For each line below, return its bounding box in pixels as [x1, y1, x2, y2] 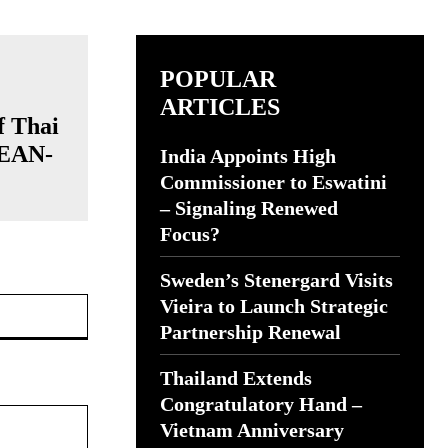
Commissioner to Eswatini [160, 171, 387, 193]
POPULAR [160, 66, 276, 92]
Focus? [160, 223, 220, 245]
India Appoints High [160, 145, 336, 167]
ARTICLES [160, 94, 280, 120]
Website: [86, 295, 143, 312]
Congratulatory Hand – [160, 393, 362, 415]
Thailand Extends [160, 367, 312, 389]
